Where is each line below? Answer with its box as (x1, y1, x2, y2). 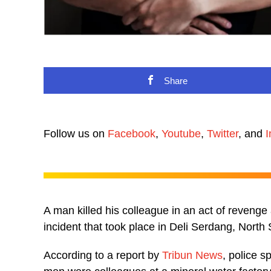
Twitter (207, 127, 238, 140)
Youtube (162, 127, 201, 140)
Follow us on (44, 127, 108, 140)
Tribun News (162, 249, 223, 261)
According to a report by (44, 249, 162, 261)
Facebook (108, 127, 155, 140)
